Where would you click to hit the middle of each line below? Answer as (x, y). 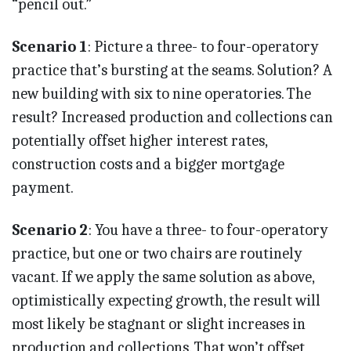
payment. (43, 188)
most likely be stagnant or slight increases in (159, 324)
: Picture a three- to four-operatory (203, 47)
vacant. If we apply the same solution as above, (163, 277)
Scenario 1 (49, 47)
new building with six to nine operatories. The (161, 94)
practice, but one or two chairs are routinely (157, 254)
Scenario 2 (50, 230)
